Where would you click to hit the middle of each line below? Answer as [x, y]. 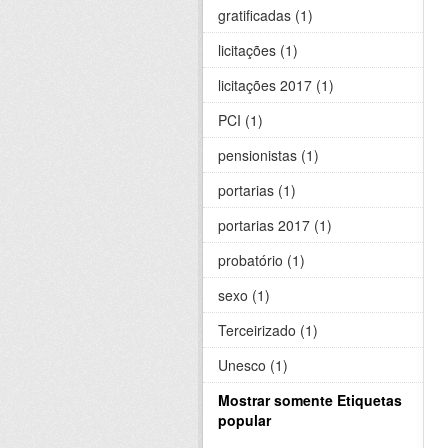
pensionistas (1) [268, 155]
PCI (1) [240, 120]
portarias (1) [257, 190]
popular [244, 420]
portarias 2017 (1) [275, 225]
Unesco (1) [253, 365]
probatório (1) [261, 260]
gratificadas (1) [265, 15]
